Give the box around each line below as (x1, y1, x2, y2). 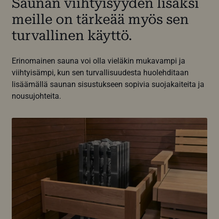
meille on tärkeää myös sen (12, 11, 189, 27)
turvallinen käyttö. (12, 27, 132, 44)
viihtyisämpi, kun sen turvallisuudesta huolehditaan (12, 68, 189, 77)
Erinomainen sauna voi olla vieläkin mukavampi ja (12, 56, 185, 66)
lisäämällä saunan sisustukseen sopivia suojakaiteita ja (12, 80, 204, 89)
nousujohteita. (12, 91, 61, 101)
